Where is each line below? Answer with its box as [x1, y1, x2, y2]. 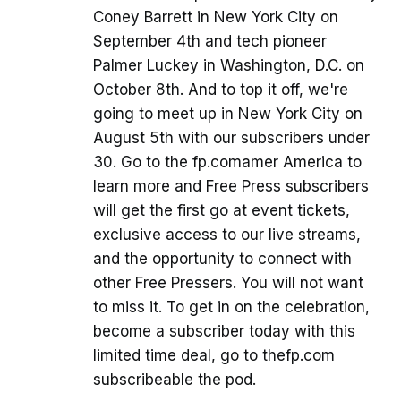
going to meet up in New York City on [93, 105, 363, 124]
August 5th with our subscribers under [93, 129, 370, 148]
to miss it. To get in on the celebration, [93, 298, 370, 317]
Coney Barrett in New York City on [93, 8, 338, 27]
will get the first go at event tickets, [93, 201, 350, 220]
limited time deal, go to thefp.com [93, 346, 335, 365]
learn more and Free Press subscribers [93, 177, 369, 196]
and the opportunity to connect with [93, 250, 352, 269]
